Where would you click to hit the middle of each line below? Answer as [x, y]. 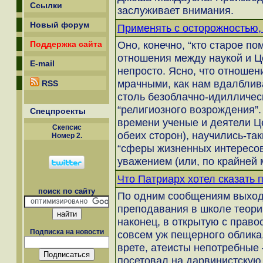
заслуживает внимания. [176, 10]
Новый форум [60, 25]
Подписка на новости [67, 232]
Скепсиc [67, 127]
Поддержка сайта [66, 44]
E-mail [42, 63]
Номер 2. [67, 136]
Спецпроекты [58, 111]
